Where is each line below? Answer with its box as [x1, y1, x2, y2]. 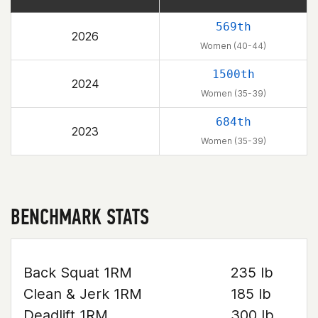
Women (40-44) [200, 40, 266, 51]
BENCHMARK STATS [11, 203, 149, 230]
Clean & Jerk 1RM [23, 285, 142, 302]
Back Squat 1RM [23, 264, 132, 281]
